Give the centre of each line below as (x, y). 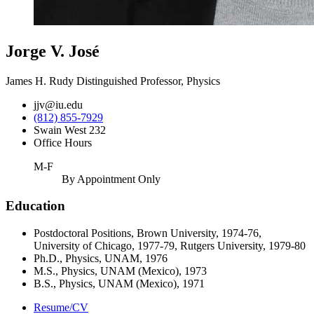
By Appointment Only (111, 179)
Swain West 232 (70, 130)
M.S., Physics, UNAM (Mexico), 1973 (120, 271)
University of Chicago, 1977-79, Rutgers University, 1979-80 (170, 246)
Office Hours (63, 142)
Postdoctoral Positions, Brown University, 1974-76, (148, 233)
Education (35, 206)
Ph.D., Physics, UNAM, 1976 (101, 259)
